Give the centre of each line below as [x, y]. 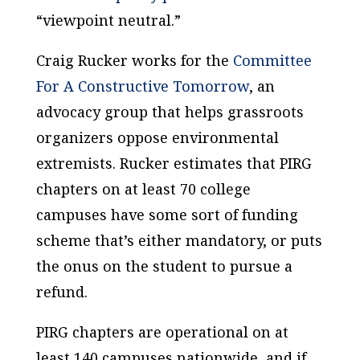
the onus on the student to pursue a [164, 266]
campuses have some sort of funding [167, 215]
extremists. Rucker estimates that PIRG [174, 163]
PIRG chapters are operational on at [162, 332]
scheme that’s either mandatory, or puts [179, 240]
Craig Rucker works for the [134, 60]
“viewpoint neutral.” [108, 20]
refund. [61, 292]
